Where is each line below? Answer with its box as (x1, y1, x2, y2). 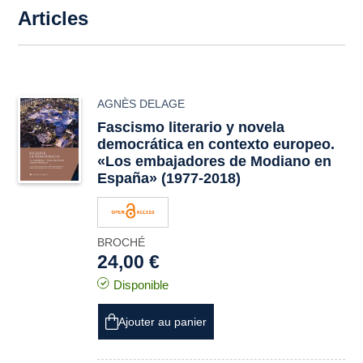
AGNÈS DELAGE (97, 97, 186, 110)
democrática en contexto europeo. (97, 136, 335, 152)
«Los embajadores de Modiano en (97, 153, 332, 169)
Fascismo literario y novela (97, 119, 285, 135)
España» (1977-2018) (97, 170, 241, 186)
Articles (18, 7, 89, 29)
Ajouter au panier (118, 315, 207, 328)
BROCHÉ (97, 236, 146, 249)
